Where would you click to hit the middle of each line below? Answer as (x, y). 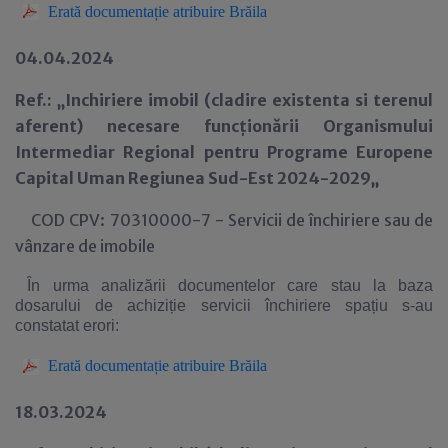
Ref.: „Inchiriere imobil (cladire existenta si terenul (224, 99)
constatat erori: (67, 325)
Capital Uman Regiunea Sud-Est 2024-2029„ (197, 177)
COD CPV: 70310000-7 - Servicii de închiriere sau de (224, 219)
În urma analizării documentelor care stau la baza (230, 285)
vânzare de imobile (85, 245)
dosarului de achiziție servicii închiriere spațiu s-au (224, 305)
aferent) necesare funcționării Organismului (224, 125)
